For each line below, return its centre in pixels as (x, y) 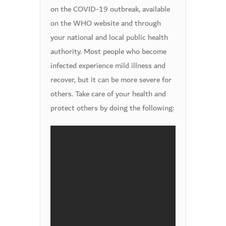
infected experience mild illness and (108, 66)
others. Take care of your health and (108, 94)
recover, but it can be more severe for (111, 80)
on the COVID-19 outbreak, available (110, 9)
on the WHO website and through (106, 23)
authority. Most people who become (108, 51)
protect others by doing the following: (112, 108)
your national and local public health (109, 37)
